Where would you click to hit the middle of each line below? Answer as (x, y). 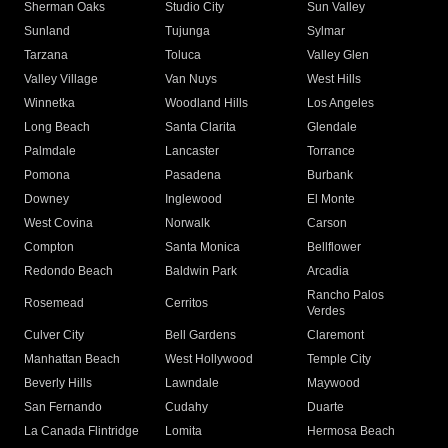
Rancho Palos (345, 295)
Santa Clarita (201, 127)
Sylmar (325, 31)
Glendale (331, 127)
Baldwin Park (201, 271)
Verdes (325, 311)
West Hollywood (209, 359)
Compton (49, 247)
